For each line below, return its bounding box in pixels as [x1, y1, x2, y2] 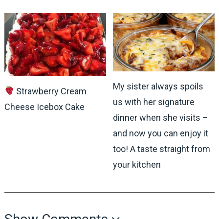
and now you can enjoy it [113, 128, 209, 138]
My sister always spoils [113, 81, 204, 91]
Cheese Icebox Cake [4, 101, 85, 112]
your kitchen [113, 159, 161, 170]
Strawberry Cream [14, 86, 87, 96]
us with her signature [113, 96, 195, 107]
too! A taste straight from [113, 143, 211, 154]
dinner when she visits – [113, 112, 209, 123]
